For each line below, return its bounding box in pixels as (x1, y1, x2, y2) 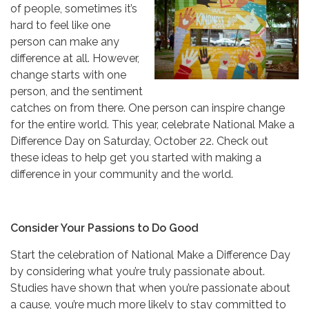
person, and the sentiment (10, 84, 143, 98)
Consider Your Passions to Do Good (10, 221, 199, 235)
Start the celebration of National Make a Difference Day (10, 248, 290, 261)
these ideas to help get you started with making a (10, 150, 261, 164)
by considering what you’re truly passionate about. (10, 264, 265, 278)
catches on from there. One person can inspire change (10, 101, 285, 114)
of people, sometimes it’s (10, 1, 137, 15)
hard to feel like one (10, 18, 110, 32)
